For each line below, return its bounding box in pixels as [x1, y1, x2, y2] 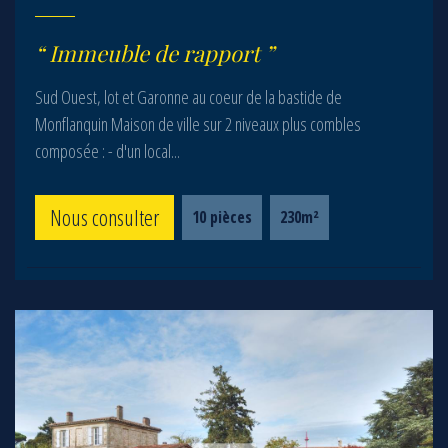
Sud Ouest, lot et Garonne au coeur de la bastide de [35, 85, 342, 109]
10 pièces [192, 206, 252, 228]
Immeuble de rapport [49, 38, 260, 68]
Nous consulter [50, 202, 159, 232]
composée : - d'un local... [35, 139, 180, 163]
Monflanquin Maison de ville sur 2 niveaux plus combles [35, 112, 361, 136]
